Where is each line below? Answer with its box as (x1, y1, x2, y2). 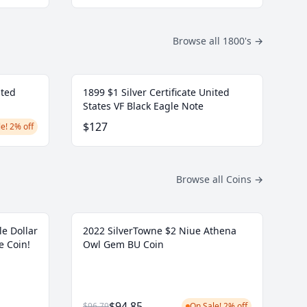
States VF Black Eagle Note (83, 99, 204, 113)
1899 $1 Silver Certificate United (83, 86, 230, 99)
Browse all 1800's (173, 34, 254, 48)
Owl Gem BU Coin (83, 238, 164, 251)
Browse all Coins (176, 173, 254, 186)
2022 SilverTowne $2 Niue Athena (83, 224, 236, 238)
